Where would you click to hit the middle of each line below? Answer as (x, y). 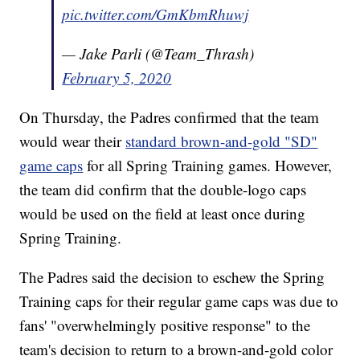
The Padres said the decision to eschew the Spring (172, 277)
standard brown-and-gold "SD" (222, 141)
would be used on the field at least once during (163, 214)
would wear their (73, 141)
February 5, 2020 (117, 78)
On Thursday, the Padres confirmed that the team (170, 117)
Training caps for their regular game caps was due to (179, 301)
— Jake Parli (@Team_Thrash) (158, 54)
